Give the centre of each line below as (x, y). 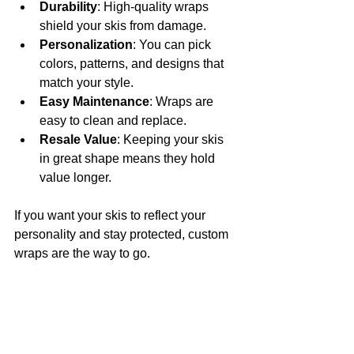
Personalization (86, 45)
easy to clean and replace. (113, 121)
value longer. (75, 178)
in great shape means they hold (129, 159)
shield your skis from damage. (123, 26)
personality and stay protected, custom (123, 235)
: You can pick (173, 45)
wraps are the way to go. (82, 254)
